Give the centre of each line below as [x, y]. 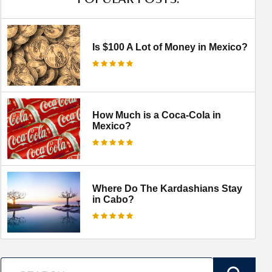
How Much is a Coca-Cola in [157, 115]
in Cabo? [113, 199]
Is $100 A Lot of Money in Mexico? [170, 47]
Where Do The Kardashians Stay [167, 188]
